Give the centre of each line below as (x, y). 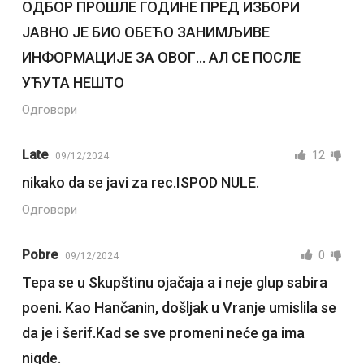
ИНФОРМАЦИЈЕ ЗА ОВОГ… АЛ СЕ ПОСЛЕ (161, 58)
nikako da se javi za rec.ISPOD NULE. (140, 183)
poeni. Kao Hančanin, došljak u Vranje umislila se (179, 308)
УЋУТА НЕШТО (73, 83)
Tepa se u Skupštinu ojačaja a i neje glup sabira (174, 283)
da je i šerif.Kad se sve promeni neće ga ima (163, 333)
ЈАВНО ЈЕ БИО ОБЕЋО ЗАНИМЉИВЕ (145, 32)
